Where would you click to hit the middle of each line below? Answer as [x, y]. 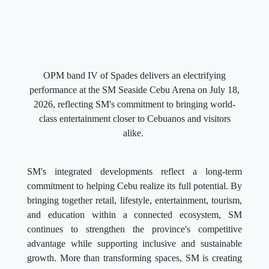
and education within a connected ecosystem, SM [134, 214]
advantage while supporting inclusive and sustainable [134, 243]
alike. [134, 133]
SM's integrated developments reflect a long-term [134, 171]
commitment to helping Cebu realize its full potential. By [134, 186]
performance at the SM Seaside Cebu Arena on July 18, [134, 89]
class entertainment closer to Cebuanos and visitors [134, 118]
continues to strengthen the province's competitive [134, 229]
